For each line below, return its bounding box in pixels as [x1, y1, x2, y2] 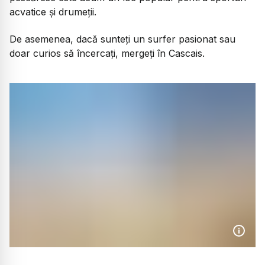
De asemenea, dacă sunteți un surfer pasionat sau [9, 33, 235, 46]
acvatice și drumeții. [9, 5, 96, 18]
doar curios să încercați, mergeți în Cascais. [9, 47, 205, 60]
